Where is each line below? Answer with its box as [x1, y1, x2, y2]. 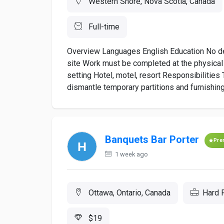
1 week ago [113, 150, 148, 158]
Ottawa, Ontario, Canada [86, 188, 170, 197]
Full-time [86, 22, 119, 31]
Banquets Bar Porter [105, 133, 199, 146]
